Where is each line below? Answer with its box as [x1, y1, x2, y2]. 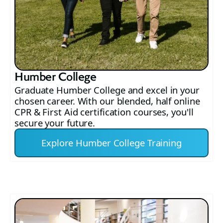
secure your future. [14, 116, 96, 129]
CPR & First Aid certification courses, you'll [14, 106, 194, 118]
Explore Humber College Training [41, 136, 182, 149]
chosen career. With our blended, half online [14, 95, 200, 108]
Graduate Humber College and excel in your [14, 84, 200, 97]
